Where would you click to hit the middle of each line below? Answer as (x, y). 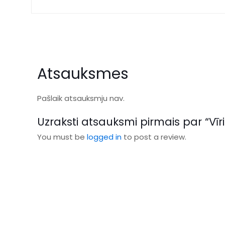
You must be (62, 137)
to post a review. (154, 137)
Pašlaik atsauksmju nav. (81, 98)
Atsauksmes (83, 74)
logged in (104, 137)
